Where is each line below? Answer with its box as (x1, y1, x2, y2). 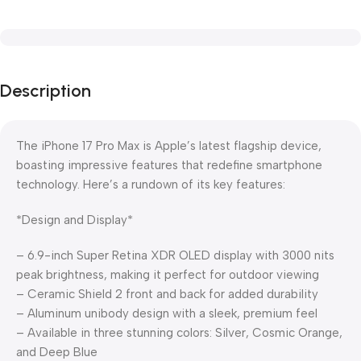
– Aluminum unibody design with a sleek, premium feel (16, 306, 317, 321)
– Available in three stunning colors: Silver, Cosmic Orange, (16, 326, 342, 340)
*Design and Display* (16, 213, 133, 227)
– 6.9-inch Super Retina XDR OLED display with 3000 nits (16, 248, 334, 263)
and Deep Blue (16, 345, 98, 359)
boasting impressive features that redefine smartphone (16, 158, 322, 172)
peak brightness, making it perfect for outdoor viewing (16, 268, 319, 282)
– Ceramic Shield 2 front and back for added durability (16, 287, 318, 301)
